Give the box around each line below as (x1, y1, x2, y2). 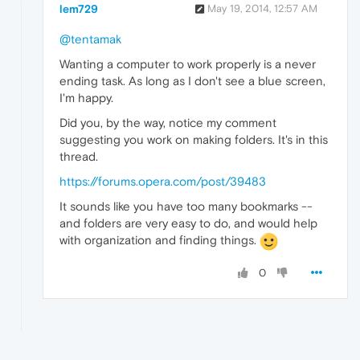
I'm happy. (59, 91, 113, 105)
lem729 (59, 2, 98, 16)
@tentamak (59, 32, 121, 47)
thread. (59, 149, 98, 164)
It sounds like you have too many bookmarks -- (59, 199, 313, 214)
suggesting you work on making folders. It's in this (59, 133, 328, 147)
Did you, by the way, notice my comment (59, 116, 276, 130)
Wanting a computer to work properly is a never (59, 57, 316, 72)
